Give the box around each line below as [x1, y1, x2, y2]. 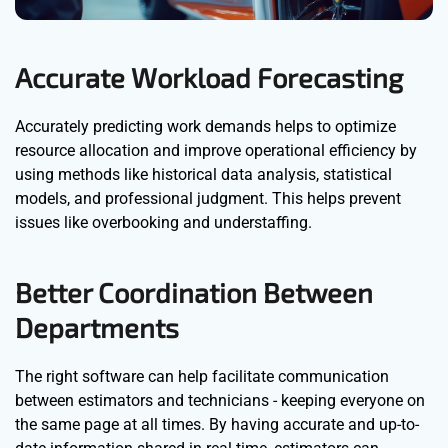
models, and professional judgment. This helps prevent [15, 189, 401, 209]
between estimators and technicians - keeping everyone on [15, 391, 425, 411]
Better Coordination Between [15, 276, 373, 309]
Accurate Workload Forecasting [15, 61, 403, 94]
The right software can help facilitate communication [15, 367, 389, 387]
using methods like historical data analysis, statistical [15, 165, 392, 185]
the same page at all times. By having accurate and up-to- [15, 415, 419, 435]
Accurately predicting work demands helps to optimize [15, 117, 396, 137]
